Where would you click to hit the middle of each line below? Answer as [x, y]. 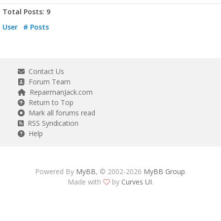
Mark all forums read [60, 113]
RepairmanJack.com [59, 92]
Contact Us [44, 72]
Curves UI [137, 182]
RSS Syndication [51, 123]
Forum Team [48, 82]
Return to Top [49, 103]
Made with [85, 182]
